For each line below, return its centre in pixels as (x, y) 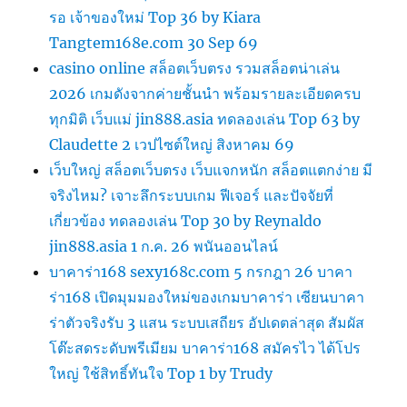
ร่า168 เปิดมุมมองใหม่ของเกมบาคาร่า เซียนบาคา (207, 298)
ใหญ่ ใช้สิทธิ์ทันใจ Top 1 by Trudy (161, 374)
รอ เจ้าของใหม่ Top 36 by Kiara (155, 18)
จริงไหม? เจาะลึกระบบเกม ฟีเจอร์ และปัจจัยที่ (192, 196)
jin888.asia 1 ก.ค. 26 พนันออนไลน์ (164, 247)
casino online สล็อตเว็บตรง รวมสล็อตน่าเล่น (195, 69)
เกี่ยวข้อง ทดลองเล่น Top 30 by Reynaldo (186, 221)
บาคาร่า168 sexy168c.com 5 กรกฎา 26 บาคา (201, 272)
